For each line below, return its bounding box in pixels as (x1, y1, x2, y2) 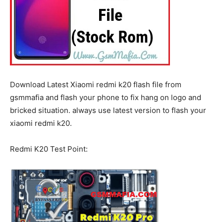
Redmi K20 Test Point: (10, 144, 88, 154)
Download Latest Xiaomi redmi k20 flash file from (10, 80, 181, 89)
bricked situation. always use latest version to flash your (10, 106, 206, 115)
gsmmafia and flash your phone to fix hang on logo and (10, 93, 201, 102)
